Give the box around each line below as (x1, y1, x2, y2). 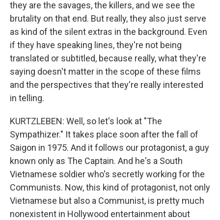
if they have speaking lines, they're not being (10, 40, 182, 50)
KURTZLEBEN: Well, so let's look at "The (10, 116, 162, 126)
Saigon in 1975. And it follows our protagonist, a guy (10, 142, 209, 153)
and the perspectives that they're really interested (10, 80, 203, 90)
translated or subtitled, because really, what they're (10, 53, 206, 63)
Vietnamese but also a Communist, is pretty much (10, 195, 204, 206)
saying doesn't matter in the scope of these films (10, 66, 201, 77)
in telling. (10, 93, 44, 103)
